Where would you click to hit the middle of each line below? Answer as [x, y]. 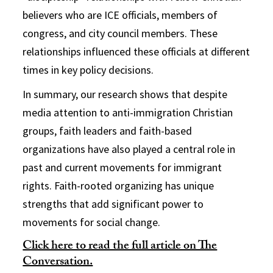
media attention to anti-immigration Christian [128, 112]
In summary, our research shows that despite [125, 94]
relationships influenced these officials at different [136, 51]
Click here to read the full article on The [120, 246]
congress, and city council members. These [120, 33]
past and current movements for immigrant [122, 167]
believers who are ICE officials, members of [120, 15]
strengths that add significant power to [113, 204]
